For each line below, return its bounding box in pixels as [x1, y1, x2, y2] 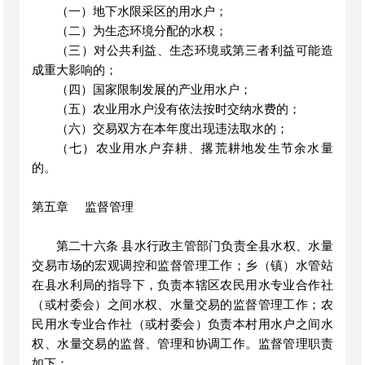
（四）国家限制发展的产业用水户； [55, 83, 252, 96]
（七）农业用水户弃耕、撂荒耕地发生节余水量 [55, 142, 333, 155]
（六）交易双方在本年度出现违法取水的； [55, 122, 288, 135]
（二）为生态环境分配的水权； [55, 24, 227, 37]
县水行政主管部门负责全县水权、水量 [121, 240, 333, 253]
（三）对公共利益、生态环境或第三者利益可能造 [55, 44, 333, 57]
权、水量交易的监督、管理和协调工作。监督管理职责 [32, 337, 333, 350]
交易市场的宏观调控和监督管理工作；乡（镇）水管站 [32, 259, 333, 272]
